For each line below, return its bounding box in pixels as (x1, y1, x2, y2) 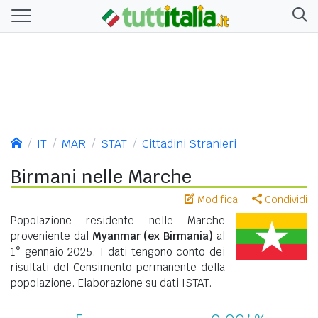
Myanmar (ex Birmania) (92, 229, 214, 243)
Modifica (194, 192, 238, 206)
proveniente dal (11, 229, 92, 243)
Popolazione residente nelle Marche (11, 213, 225, 227)
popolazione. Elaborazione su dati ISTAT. (11, 275, 212, 290)
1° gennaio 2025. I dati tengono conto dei (11, 244, 225, 258)
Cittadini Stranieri (142, 136, 236, 151)
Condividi (262, 192, 307, 206)
